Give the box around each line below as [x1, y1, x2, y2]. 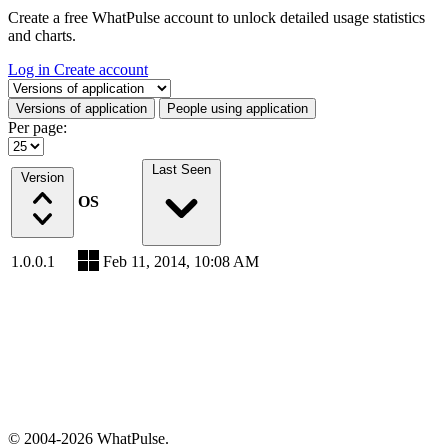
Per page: [8, 119, 67, 136]
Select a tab [7, 78, 79, 95]
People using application [167, 101, 308, 116]
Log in [8, 61, 54, 78]
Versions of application [16, 101, 147, 116]
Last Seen [151, 162, 211, 177]
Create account [54, 61, 148, 78]
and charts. [8, 27, 76, 44]
